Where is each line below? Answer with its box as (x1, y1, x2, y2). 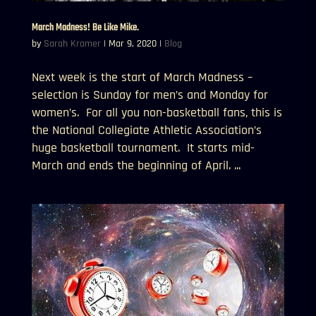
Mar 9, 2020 (108, 37, 157, 50)
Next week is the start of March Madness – (31, 68, 253, 85)
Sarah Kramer (43, 37, 101, 50)
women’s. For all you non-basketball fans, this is (31, 104, 282, 121)
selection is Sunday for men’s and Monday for (31, 86, 268, 103)
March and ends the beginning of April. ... (31, 157, 241, 174)
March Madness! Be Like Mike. (31, 19, 139, 36)
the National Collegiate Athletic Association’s (31, 121, 262, 138)
